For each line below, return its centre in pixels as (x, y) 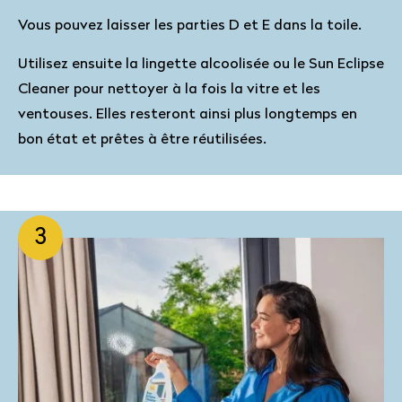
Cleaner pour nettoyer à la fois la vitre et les (169, 90)
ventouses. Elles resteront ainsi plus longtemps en (188, 115)
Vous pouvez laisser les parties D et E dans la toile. (190, 26)
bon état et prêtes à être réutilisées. (142, 140)
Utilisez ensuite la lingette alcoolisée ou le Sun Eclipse (201, 65)
